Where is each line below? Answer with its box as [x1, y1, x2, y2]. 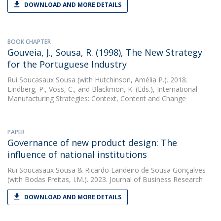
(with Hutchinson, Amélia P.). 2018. [75, 75, 187, 84]
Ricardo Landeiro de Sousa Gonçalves [85, 165, 206, 175]
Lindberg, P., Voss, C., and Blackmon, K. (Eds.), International [7, 84, 197, 94]
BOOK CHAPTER [7, 37, 51, 46]
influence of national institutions [7, 148, 147, 160]
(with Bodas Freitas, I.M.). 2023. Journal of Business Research [7, 175, 203, 184]
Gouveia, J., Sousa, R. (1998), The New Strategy [7, 46, 202, 58]
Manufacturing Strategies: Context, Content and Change [7, 94, 186, 103]
